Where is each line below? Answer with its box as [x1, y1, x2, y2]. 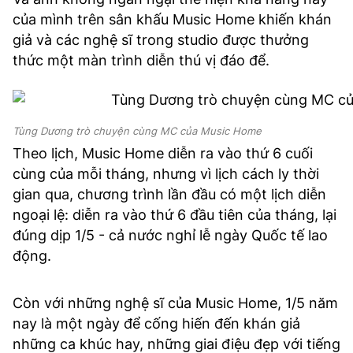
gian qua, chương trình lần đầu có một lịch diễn [13, 186, 326, 203]
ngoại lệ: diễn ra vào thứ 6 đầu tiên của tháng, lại [13, 206, 336, 223]
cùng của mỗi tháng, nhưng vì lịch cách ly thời [13, 165, 319, 182]
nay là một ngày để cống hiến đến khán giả [13, 315, 300, 332]
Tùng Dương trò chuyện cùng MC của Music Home [13, 124, 262, 137]
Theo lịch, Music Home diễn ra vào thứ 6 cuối [13, 145, 313, 162]
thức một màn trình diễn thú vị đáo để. [13, 52, 269, 69]
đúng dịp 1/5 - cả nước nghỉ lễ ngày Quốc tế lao [13, 227, 328, 243]
